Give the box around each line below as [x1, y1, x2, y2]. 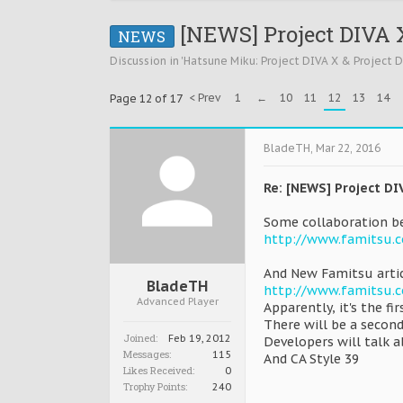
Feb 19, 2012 [168, 332, 231, 345]
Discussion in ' [110, 54, 184, 67]
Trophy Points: [123, 380, 187, 393]
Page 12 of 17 [110, 92, 183, 105]
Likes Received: [123, 363, 194, 377]
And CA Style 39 [264, 351, 359, 367]
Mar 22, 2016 [316, 141, 381, 155]
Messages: [123, 347, 171, 361]
